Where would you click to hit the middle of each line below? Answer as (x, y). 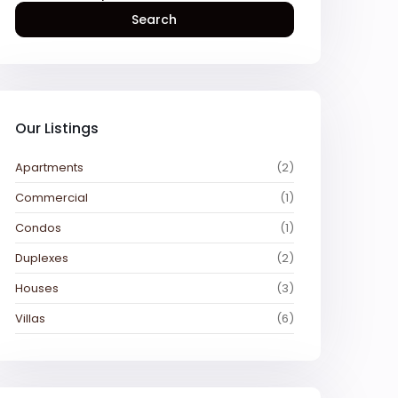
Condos (38, 228)
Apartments (49, 167)
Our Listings (57, 128)
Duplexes (42, 258)
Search (155, 20)
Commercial (52, 198)
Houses (37, 288)
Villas (30, 318)
